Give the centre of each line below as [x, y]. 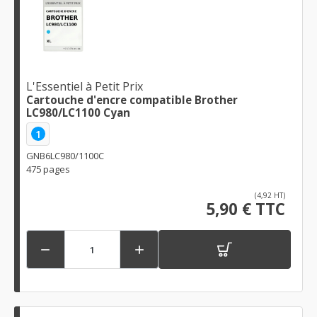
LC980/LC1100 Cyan [78, 112]
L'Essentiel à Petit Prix [85, 86]
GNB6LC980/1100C [65, 156]
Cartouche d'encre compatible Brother [132, 99]
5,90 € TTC [246, 209]
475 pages [48, 169]
